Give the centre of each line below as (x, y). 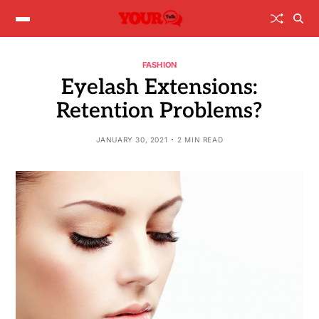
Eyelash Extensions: (159, 87)
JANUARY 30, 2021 (132, 139)
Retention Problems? (159, 111)
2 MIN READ (200, 139)
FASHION (159, 64)
